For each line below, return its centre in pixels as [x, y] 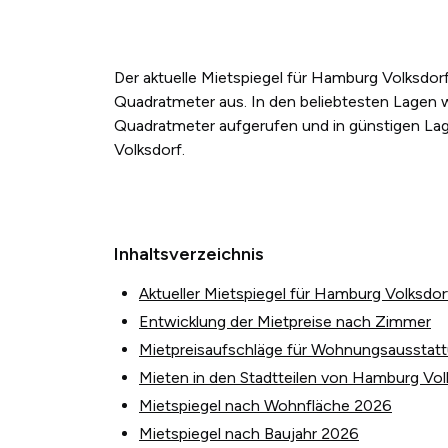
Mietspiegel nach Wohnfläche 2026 [265, 405]
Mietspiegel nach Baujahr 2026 [249, 433]
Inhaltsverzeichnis [189, 253]
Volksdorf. [149, 149]
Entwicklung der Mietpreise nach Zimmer [285, 321]
